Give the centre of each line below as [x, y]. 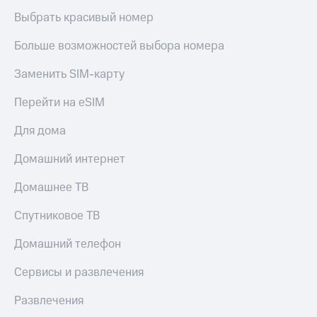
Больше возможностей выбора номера [119, 46]
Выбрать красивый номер [84, 17]
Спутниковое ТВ [57, 215]
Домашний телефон [68, 244]
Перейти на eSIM [59, 102]
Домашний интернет [70, 159]
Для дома [40, 131]
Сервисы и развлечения [79, 272]
